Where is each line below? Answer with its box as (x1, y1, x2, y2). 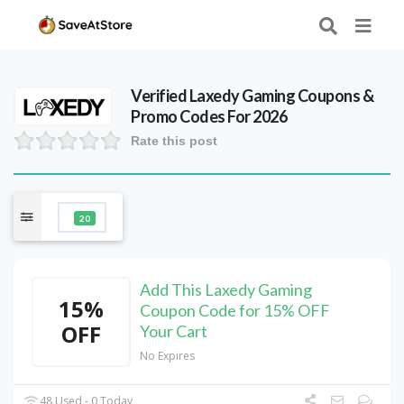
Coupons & (295, 86, 374, 106)
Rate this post (131, 133, 217, 149)
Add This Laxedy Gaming (140, 280, 312, 300)
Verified (131, 86, 189, 106)
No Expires (140, 348, 195, 364)
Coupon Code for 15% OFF (140, 300, 330, 321)
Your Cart (140, 321, 207, 342)
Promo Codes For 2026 (131, 106, 288, 127)
